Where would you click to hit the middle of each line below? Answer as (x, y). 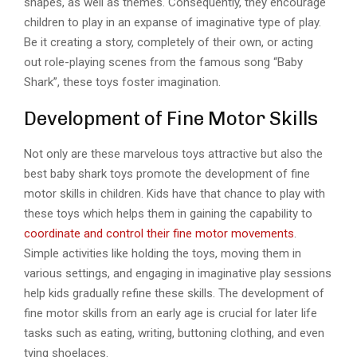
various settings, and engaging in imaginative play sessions (178, 274)
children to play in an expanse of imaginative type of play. (173, 23)
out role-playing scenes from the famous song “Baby (163, 63)
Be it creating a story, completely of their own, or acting (169, 43)
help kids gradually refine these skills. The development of (174, 294)
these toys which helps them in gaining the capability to (168, 214)
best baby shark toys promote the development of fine (167, 174)
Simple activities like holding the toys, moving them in (163, 254)
